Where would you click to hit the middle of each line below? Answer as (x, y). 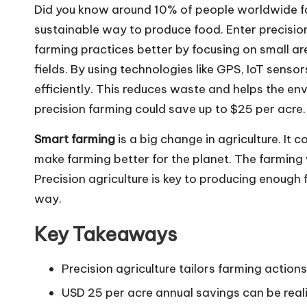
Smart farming (75, 139)
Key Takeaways (106, 234)
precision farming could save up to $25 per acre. (170, 109)
